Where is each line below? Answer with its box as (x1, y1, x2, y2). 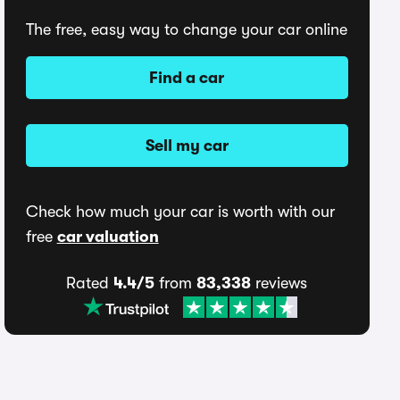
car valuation (56, 227, 159, 246)
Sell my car (145, 136, 229, 154)
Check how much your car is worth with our (25, 202, 335, 221)
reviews (251, 273, 308, 292)
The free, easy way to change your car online (25, 20, 347, 38)
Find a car (149, 68, 225, 87)
